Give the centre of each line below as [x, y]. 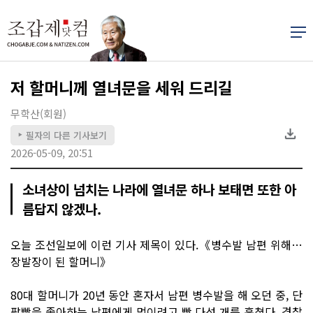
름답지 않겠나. [62, 208]
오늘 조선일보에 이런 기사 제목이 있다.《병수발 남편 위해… [156, 244]
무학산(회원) [38, 113]
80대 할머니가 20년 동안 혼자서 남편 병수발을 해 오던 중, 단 [156, 294]
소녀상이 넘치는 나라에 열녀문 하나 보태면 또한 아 [159, 189]
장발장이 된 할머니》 [61, 261]
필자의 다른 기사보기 [66, 135]
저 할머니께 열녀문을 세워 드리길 [122, 87]
